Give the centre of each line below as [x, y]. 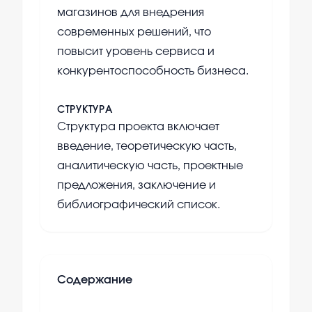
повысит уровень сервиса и [136, 52]
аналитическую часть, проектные [150, 166]
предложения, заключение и [136, 186]
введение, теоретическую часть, [147, 147]
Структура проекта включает [138, 127]
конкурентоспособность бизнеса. [153, 71]
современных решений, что [134, 32]
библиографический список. [139, 205]
